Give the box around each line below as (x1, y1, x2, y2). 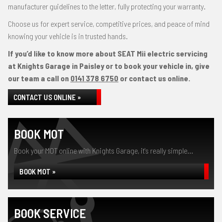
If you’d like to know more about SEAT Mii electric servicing (8, 49, 208, 58)
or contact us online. (118, 73, 190, 83)
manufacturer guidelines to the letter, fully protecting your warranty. (8, 1, 206, 11)
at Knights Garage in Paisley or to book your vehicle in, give (8, 61, 210, 70)
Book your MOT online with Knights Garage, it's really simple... (14, 146, 193, 155)
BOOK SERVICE (14, 206, 86, 221)
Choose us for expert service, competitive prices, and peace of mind (8, 19, 210, 28)
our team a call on (8, 73, 70, 83)
